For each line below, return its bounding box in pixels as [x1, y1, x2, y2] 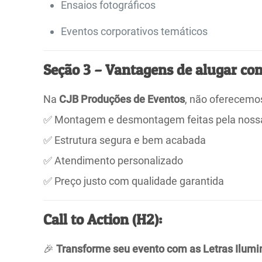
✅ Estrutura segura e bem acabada [43, 134, 206, 147]
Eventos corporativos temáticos [61, 25, 208, 38]
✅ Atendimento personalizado [43, 154, 184, 167]
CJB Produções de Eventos [59, 93, 185, 106]
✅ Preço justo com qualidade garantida [43, 175, 225, 188]
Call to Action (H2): [43, 211, 163, 229]
